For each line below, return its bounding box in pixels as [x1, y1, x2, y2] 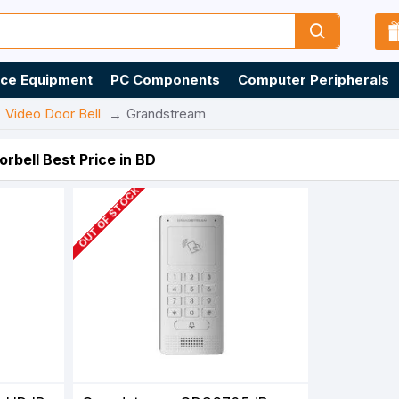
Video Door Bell [5, 105, 101, 122]
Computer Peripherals [238, 71, 389, 88]
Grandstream [126, 105, 206, 122]
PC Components [110, 71, 220, 88]
